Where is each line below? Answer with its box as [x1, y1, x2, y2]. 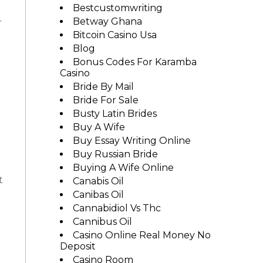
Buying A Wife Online [72, 162, 174, 173]
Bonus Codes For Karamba [72, 56, 197, 68]
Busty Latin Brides [72, 108, 157, 119]
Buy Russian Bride [72, 149, 158, 160]
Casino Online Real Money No [72, 230, 211, 241]
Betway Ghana [72, 16, 142, 27]
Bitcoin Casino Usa [72, 29, 157, 41]
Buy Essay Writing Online [72, 135, 191, 146]
